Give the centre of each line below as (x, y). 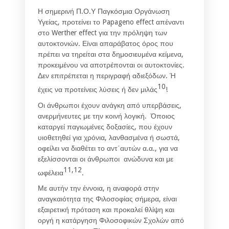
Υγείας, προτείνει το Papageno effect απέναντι (111, 22)
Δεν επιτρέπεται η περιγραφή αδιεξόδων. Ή (107, 76)
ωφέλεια (51, 173)
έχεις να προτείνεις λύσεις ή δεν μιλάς (98, 89)
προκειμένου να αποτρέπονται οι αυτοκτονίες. (111, 65)
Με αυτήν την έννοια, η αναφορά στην (98, 188)
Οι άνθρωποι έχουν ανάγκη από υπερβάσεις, (110, 105)
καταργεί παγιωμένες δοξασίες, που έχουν (105, 127)
